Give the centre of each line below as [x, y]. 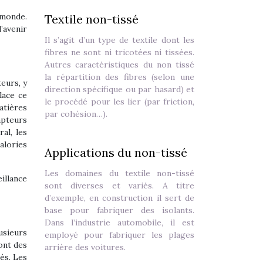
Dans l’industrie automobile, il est [119, 222]
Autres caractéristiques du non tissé [119, 65]
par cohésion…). [76, 114]
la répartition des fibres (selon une [119, 77]
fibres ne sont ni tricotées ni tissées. [119, 52]
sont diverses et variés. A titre [119, 186]
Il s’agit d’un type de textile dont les [119, 40]
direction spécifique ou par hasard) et [119, 89]
